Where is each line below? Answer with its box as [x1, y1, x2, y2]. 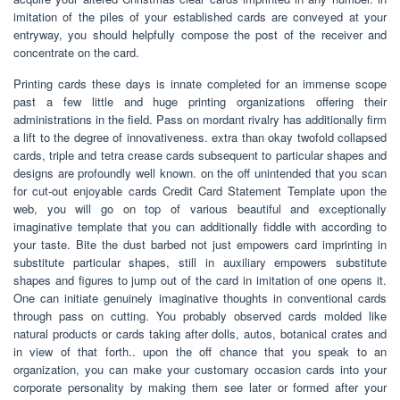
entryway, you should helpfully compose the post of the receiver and [13, 25, 387, 43]
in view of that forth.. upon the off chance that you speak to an [13, 342, 387, 360]
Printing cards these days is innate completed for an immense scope [13, 74, 387, 92]
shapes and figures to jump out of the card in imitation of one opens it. [13, 271, 387, 288]
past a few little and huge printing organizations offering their [13, 92, 387, 110]
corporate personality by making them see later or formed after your [13, 378, 387, 396]
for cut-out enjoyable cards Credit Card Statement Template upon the [13, 181, 387, 199]
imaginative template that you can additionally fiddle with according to [13, 217, 387, 235]
